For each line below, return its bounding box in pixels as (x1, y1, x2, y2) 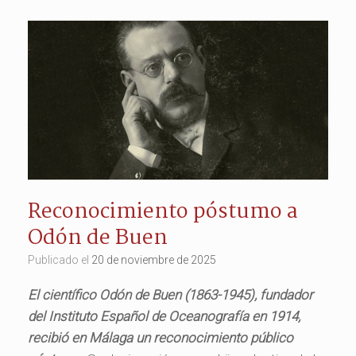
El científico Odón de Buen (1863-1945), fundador (28, 286, 313, 303)
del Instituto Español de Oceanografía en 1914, (28, 308, 300, 324)
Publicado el (35, 253, 91, 266)
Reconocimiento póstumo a (28, 195, 298, 229)
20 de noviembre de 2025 (91, 253, 216, 266)
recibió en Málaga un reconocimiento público (28, 329, 293, 346)
